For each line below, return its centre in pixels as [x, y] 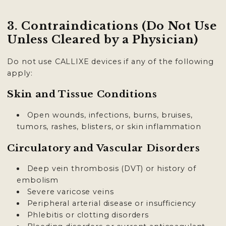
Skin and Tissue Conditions [82, 94]
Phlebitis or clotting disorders [88, 215]
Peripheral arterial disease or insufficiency [112, 204]
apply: [20, 73]
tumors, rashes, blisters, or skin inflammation [109, 126]
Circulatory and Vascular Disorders [104, 148]
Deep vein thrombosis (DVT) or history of [111, 169]
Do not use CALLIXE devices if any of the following [111, 61]
